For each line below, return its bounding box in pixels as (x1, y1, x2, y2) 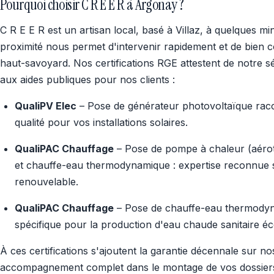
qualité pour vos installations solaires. (15, 116, 188, 128)
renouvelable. (15, 176, 78, 188)
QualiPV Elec (15, 100, 76, 112)
